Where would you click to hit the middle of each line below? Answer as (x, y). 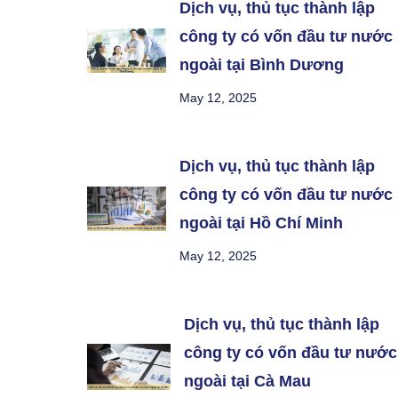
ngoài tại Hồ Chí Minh (262, 223)
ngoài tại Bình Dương (262, 65)
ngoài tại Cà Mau (247, 381)
